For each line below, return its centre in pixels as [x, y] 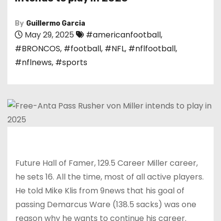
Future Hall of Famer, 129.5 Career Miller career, [107, 163]
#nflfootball [152, 49]
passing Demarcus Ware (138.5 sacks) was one [106, 204]
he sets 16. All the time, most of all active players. [110, 177]
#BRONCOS [37, 49]
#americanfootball [123, 35]
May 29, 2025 [48, 35]
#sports [71, 62]
